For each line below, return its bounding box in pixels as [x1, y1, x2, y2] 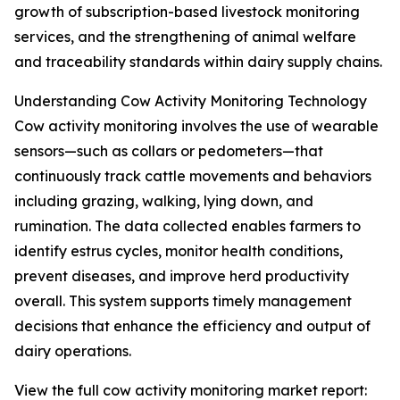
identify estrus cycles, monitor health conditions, [14, 242, 343, 261]
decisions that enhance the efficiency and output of [14, 317, 371, 336]
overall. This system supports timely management [14, 292, 352, 311]
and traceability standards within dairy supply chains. [14, 53, 382, 71]
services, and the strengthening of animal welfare [14, 28, 356, 46]
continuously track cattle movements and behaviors [14, 167, 371, 186]
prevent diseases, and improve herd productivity [14, 267, 349, 286]
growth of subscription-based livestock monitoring [14, 3, 360, 21]
